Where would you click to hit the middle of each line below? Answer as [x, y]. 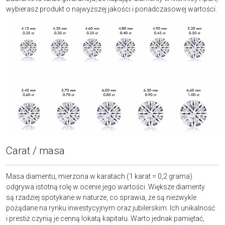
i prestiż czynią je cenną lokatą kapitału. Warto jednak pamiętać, [105, 218]
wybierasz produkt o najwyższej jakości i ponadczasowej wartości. [111, 9]
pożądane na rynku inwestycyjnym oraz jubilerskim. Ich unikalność [110, 208]
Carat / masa [35, 150]
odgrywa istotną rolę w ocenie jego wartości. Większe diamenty [105, 187]
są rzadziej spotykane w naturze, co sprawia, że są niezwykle [101, 197]
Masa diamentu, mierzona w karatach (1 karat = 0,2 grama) [99, 176]
